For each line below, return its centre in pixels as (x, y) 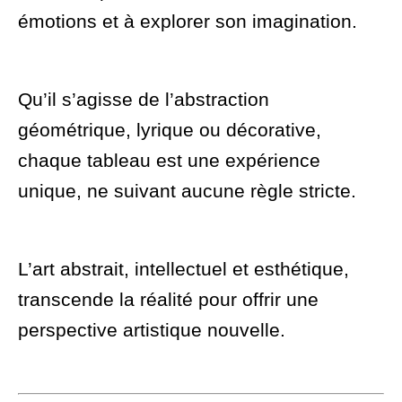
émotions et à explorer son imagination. (188, 21)
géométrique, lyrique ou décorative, (170, 129)
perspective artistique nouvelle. (152, 329)
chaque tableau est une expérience (169, 160)
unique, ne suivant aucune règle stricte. (187, 190)
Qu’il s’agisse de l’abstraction (144, 99)
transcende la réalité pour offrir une (168, 299)
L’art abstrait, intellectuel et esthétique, (184, 268)
